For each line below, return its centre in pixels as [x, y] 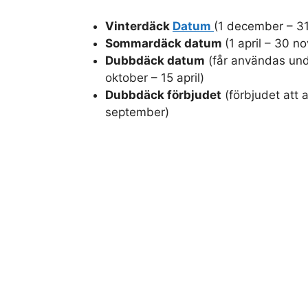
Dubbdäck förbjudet [163, 95]
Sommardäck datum [165, 43]
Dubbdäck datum [155, 60]
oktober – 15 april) [155, 77]
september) [137, 112]
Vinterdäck [139, 26]
